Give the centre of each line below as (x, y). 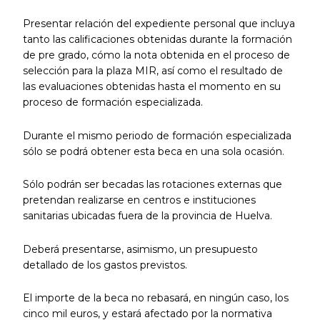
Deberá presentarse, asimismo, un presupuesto (140, 249)
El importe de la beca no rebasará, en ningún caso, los (155, 298)
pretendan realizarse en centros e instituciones (139, 200)
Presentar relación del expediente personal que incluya (159, 24)
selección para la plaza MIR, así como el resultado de (152, 71)
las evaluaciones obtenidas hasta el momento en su (151, 87)
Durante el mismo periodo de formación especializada (157, 135)
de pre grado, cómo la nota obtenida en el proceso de (156, 55)
